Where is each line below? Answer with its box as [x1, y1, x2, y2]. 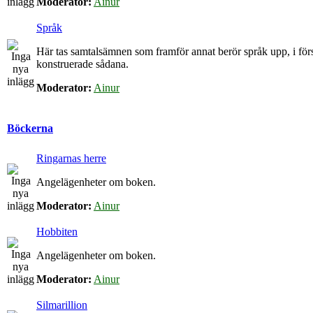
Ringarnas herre [36, 152, 106, 164]
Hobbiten [36, 226, 78, 238]
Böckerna [7, 122, 53, 135]
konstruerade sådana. [36, 58, 129, 70]
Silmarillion [36, 299, 87, 311]
